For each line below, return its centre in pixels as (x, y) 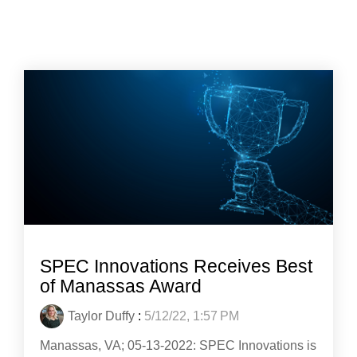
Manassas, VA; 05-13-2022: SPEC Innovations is (178, 345)
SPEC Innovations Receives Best (176, 266)
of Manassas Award (121, 286)
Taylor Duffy (101, 316)
